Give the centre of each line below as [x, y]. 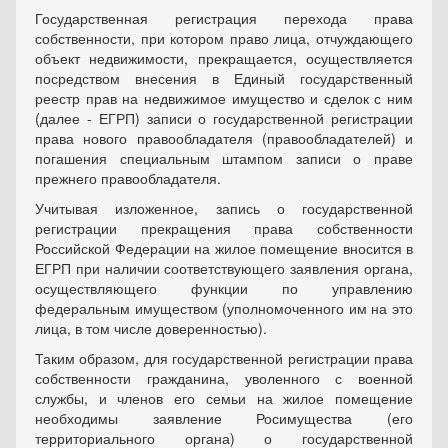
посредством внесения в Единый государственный [224, 78]
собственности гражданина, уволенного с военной [224, 378]
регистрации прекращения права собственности [224, 228]
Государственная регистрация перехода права [224, 18]
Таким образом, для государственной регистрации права [224, 358]
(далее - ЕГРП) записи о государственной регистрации [224, 118]
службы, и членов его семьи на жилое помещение [224, 398]
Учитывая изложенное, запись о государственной [224, 208]
